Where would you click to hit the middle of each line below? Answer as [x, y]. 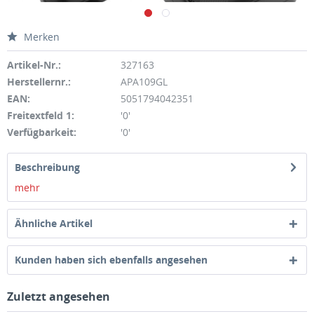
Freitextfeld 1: [41, 115]
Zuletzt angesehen [59, 296]
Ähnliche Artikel [54, 223]
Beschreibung [47, 167]
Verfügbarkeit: [42, 132]
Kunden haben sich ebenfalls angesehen [111, 260]
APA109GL [144, 82]
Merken [42, 37]
